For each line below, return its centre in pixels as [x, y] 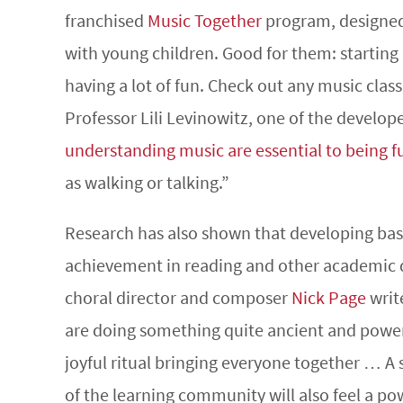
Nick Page [329, 297]
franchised [106, 20]
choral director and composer [178, 297]
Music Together [205, 20]
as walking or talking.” [147, 182]
